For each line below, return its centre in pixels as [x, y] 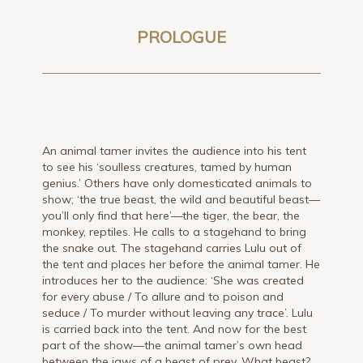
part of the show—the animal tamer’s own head [173, 345]
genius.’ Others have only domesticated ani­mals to [177, 183]
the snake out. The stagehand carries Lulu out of [172, 248]
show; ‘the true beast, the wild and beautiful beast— [181, 199]
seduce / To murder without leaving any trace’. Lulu [178, 312]
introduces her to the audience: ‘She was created [173, 280]
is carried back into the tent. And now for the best [175, 329]
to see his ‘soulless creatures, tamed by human [167, 167]
